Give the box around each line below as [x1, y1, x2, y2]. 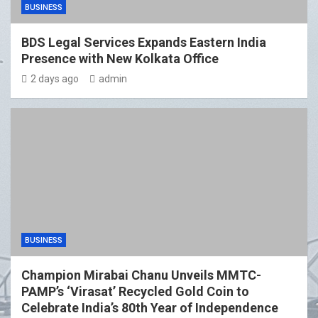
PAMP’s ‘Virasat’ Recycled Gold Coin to [21, 284, 249, 300]
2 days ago [31, 73, 79, 85]
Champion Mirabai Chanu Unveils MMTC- [21, 268, 261, 283]
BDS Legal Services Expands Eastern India [21, 35, 266, 50]
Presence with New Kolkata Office [21, 51, 219, 67]
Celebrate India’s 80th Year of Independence [21, 300, 278, 316]
